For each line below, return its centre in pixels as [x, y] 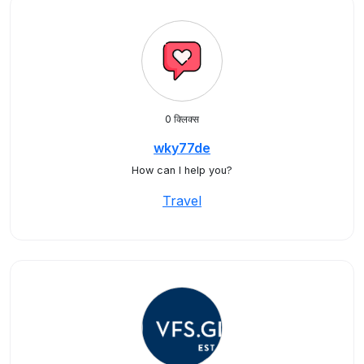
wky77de [182, 148]
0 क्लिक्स [182, 119]
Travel [182, 201]
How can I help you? [182, 170]
